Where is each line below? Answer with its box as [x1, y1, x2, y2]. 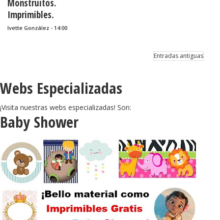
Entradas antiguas [154, 52, 203, 60]
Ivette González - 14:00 [7, 24, 67, 31]
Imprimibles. [7, 8, 54, 21]
